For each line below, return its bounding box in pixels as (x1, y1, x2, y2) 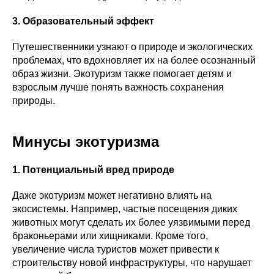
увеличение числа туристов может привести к (12, 244, 219, 254)
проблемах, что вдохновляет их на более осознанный (12, 55, 256, 65)
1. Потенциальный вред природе (12, 165, 174, 175)
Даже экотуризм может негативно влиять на (12, 190, 212, 201)
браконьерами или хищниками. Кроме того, (12, 231, 208, 241)
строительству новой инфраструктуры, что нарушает (12, 257, 251, 268)
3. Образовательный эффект (12, 16, 154, 26)
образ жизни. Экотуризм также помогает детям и (12, 68, 232, 79)
